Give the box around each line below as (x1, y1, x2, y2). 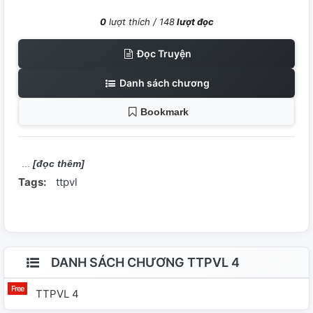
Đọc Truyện (135, 48, 192, 60)
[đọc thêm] (33, 158, 85, 170)
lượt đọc (174, 16, 214, 28)
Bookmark (140, 106, 189, 118)
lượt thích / (105, 16, 159, 28)
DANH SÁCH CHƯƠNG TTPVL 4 (48, 255, 240, 270)
